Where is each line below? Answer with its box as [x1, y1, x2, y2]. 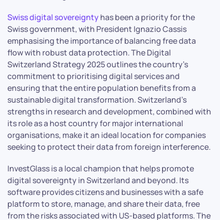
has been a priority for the [99, 11, 195, 23]
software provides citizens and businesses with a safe [7, 186, 203, 197]
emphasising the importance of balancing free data [7, 35, 196, 46]
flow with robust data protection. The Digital [7, 47, 171, 58]
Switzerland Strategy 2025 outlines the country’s [7, 58, 188, 70]
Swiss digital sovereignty [7, 11, 99, 23]
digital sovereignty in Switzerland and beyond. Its [7, 174, 189, 186]
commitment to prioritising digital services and [7, 70, 180, 82]
